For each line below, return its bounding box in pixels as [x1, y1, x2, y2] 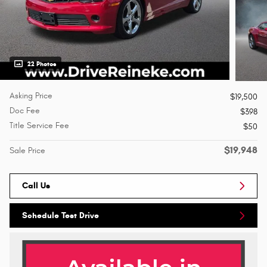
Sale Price [10, 145, 45, 156]
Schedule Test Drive [22, 210, 99, 221]
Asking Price [10, 91, 52, 101]
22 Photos [27, 60, 57, 69]
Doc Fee [10, 105, 40, 116]
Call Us [22, 181, 50, 191]
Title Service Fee [10, 120, 69, 131]
